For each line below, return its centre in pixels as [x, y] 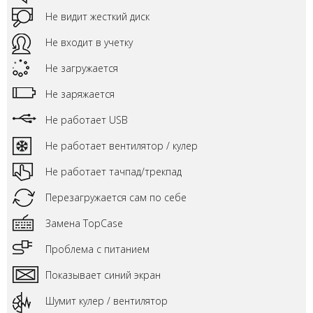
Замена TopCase [84, 223]
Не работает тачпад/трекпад [114, 172]
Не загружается [82, 68]
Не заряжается [80, 94]
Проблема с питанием [97, 249]
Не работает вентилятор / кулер [122, 146]
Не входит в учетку [89, 42]
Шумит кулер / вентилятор [107, 301]
